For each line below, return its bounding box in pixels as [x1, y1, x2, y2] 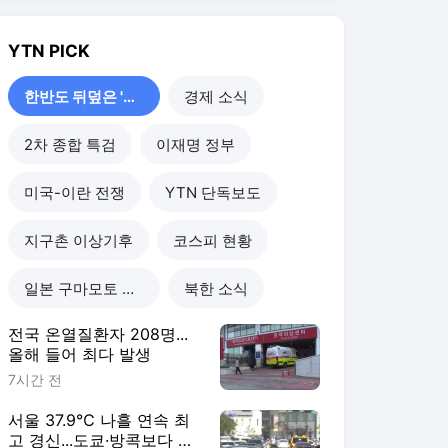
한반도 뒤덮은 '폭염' [123, 86, 135, 106]
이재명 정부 [156, 134, 235, 154]
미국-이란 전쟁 [24, 182, 125, 202]
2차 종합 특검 [24, 134, 116, 154]
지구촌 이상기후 [24, 230, 133, 250]
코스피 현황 [173, 230, 252, 250]
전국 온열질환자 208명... [8, 323, 188, 344]
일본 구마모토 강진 [122, 278, 134, 298]
